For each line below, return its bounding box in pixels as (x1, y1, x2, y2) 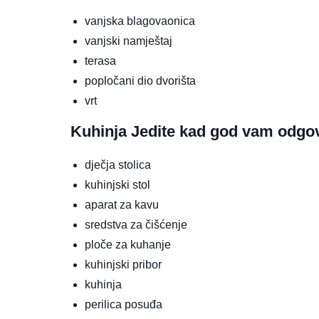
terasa (85, 55, 116, 68)
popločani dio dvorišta (85, 75, 196, 88)
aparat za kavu (85, 199, 159, 211)
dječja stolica (85, 159, 151, 172)
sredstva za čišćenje (85, 219, 187, 231)
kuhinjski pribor (85, 258, 162, 271)
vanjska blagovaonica (85, 15, 195, 28)
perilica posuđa (85, 298, 162, 311)
